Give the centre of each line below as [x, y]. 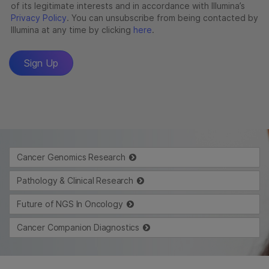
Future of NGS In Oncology [70, 204]
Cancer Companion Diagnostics [78, 228]
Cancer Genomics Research [71, 157]
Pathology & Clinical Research [75, 181]
